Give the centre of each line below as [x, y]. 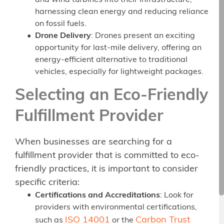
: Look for [177, 195]
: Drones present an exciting [143, 36]
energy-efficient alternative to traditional [111, 60]
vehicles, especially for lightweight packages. [119, 72]
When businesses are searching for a [93, 142]
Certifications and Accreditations [97, 195]
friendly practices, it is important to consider [106, 169]
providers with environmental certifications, [116, 207]
